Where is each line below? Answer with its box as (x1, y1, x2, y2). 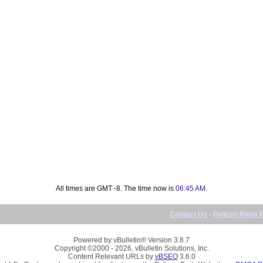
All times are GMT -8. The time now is (56, 184, 176, 193)
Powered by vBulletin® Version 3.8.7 (73, 235, 190, 244)
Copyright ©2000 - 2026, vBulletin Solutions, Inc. (54, 244, 209, 252)
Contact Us (170, 210, 207, 218)
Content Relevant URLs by (68, 252, 155, 261)
